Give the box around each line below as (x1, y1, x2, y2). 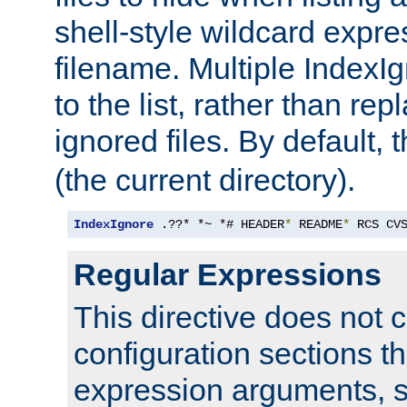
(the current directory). (55, 163, 355, 198)
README (292, 217, 342, 233)
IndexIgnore (74, 217, 154, 233)
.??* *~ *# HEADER (154, 217, 284, 233)
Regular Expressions (74, 257, 382, 293)
